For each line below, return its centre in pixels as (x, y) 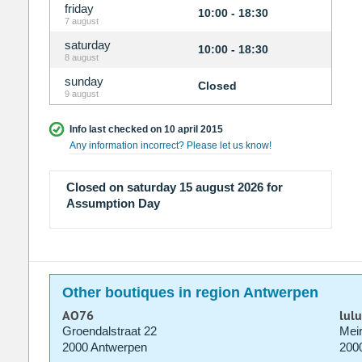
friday (79, 9)
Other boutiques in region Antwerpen (190, 293)
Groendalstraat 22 (109, 331)
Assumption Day (113, 204)
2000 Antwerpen (104, 347)
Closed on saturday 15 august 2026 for (174, 187)
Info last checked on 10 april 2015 (146, 130)
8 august (81, 58)
